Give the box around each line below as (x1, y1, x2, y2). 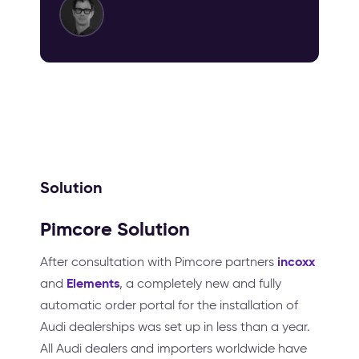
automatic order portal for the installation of (40, 297, 298, 313)
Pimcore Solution (40, 217, 190, 242)
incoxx (277, 253, 315, 271)
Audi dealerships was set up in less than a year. (40, 319, 310, 335)
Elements (67, 275, 119, 292)
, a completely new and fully (119, 276, 281, 292)
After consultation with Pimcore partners (40, 254, 277, 270)
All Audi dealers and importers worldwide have (40, 341, 307, 357)
